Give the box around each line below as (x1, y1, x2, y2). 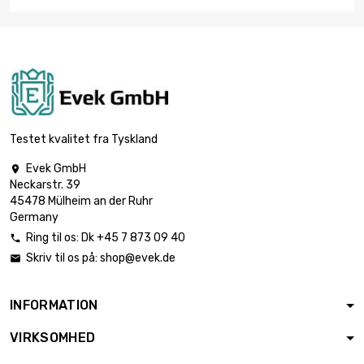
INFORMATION (10, 297, 98, 314)
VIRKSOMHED (10, 330, 96, 346)
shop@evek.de (100, 251, 175, 266)
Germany (10, 210, 58, 225)
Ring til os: (26, 231, 81, 245)
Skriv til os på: (26, 251, 100, 266)
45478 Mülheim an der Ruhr (10, 194, 153, 209)
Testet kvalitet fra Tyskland (10, 132, 158, 147)
